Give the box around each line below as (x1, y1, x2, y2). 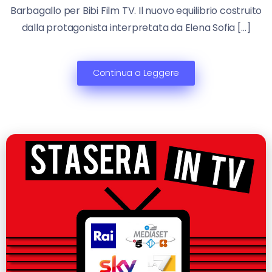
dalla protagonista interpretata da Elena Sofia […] (21, 20, 251, 35)
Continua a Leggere (92, 66, 180, 79)
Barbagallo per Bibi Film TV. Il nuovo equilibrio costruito (10, 3, 262, 18)
